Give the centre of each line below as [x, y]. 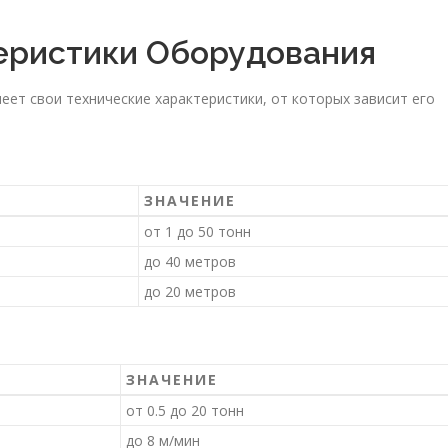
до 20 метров [190, 292]
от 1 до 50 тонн [197, 232]
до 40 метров [190, 262]
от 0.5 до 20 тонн [185, 411]
